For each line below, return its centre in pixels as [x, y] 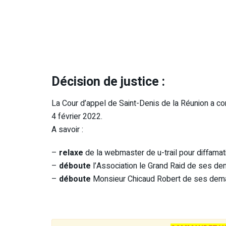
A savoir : [67, 130]
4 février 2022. [77, 117]
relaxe [71, 153]
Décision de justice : [108, 82]
